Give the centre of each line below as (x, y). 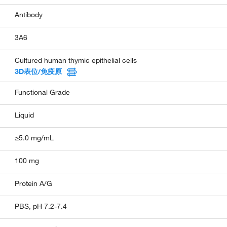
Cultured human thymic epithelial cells (76, 60)
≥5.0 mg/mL (34, 138)
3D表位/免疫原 (39, 71)
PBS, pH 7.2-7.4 (41, 206)
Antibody (29, 14)
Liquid (25, 115)
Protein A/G (34, 183)
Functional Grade (43, 92)
